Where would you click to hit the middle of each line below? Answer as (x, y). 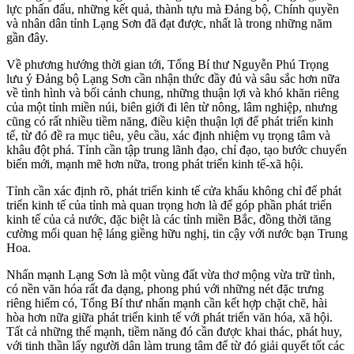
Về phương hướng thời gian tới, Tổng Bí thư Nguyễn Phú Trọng (168, 64)
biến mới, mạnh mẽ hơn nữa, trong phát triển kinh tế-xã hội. (155, 164)
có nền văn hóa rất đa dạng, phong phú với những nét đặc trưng (165, 288)
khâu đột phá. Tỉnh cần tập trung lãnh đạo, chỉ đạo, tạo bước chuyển (177, 149)
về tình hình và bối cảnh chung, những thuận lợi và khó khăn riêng (173, 92)
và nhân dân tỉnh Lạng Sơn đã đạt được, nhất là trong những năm (169, 23)
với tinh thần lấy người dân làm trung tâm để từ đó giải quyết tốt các (175, 345)
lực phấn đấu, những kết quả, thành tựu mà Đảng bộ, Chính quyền (173, 9)
